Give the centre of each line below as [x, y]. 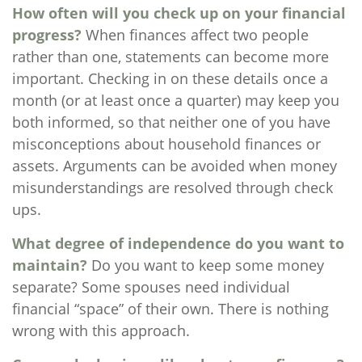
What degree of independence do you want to [178, 243]
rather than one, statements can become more [170, 57]
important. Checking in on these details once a [170, 78]
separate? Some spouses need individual [151, 287]
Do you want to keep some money [206, 265]
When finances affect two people [195, 35]
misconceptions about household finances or [166, 144]
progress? [47, 35]
